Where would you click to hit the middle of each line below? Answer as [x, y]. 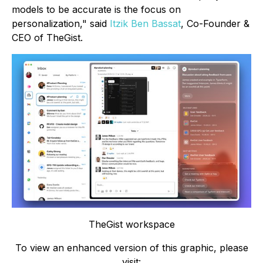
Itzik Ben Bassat [145, 23]
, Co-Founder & [215, 23]
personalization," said [61, 23]
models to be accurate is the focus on [96, 9]
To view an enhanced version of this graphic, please [131, 248]
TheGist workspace [131, 225]
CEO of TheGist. [47, 37]
